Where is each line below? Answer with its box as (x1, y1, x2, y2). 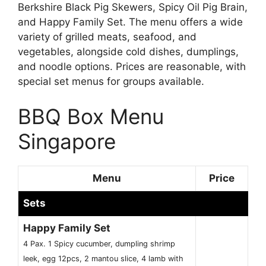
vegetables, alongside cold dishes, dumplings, (18, 45, 239, 58)
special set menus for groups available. (18, 75, 204, 87)
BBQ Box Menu (18, 104, 164, 129)
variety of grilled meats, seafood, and (18, 30, 197, 43)
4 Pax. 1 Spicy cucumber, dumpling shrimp (23, 239, 175, 249)
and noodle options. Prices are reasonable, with (18, 60, 246, 72)
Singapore (18, 129, 116, 154)
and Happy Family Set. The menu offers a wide (18, 15, 243, 28)
